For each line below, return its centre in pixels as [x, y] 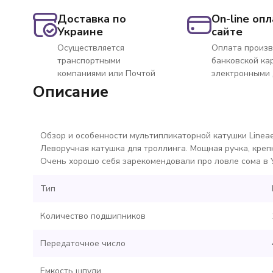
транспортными [89, 61]
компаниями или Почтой [106, 73]
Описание [70, 92]
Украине [80, 32]
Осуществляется [90, 48]
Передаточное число [83, 243]
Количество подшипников [93, 216]
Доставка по [91, 19]
